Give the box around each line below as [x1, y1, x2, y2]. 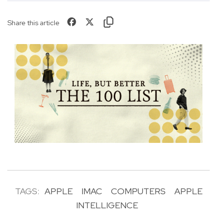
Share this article [7, 18, 60, 28]
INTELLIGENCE [76, 200, 138, 211]
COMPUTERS [110, 186, 166, 197]
